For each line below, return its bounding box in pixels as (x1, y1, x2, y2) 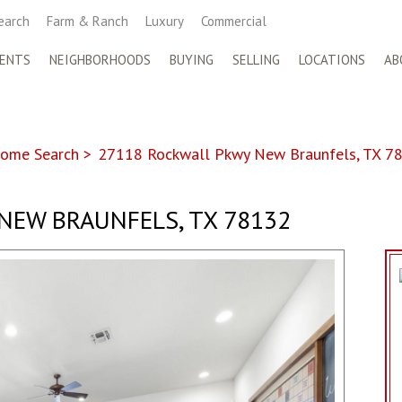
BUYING (170, 51, 214, 68)
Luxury (145, 13, 184, 30)
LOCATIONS (299, 51, 365, 68)
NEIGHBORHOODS (49, 51, 151, 68)
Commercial (201, 13, 267, 30)
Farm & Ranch (47, 13, 128, 30)
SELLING (232, 51, 280, 68)
